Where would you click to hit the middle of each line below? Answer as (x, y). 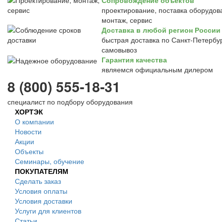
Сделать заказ (38, 181)
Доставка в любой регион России (161, 30)
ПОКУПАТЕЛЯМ (42, 171)
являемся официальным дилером (157, 69)
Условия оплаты (41, 191)
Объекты (29, 151)
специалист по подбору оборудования (70, 102)
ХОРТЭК (29, 111)
